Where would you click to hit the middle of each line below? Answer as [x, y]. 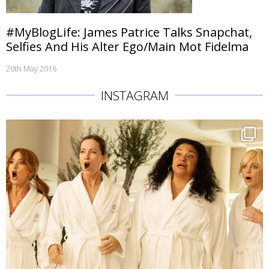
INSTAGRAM [134, 95]
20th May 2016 [31, 68]
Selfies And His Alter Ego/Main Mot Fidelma [127, 47]
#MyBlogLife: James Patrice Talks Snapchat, [129, 32]
